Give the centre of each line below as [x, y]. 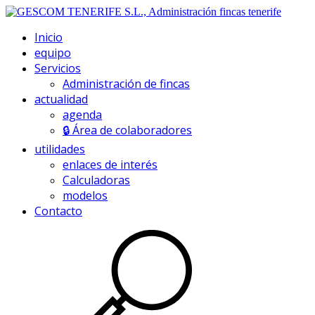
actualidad [61, 99]
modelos [85, 195]
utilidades [60, 149]
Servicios [58, 68]
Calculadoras [96, 180]
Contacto [58, 211]
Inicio [49, 37]
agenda [82, 115]
